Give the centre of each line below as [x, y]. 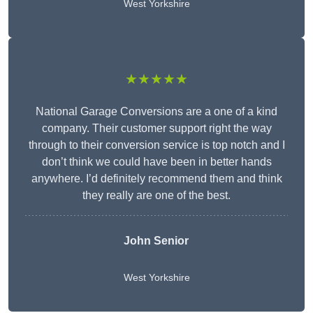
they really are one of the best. [156, 196]
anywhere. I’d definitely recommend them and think [156, 179]
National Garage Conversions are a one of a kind [156, 112]
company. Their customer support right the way [156, 129]
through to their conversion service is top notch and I [156, 145]
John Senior [156, 241]
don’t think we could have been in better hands [156, 162]
